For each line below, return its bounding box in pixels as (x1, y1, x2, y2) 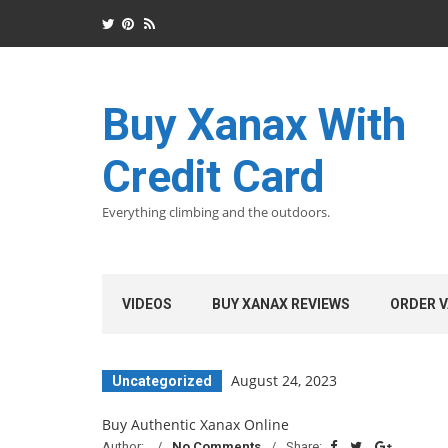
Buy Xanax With (102, 99, 406, 151)
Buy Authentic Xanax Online (102, 415, 289, 434)
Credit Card (102, 151, 324, 203)
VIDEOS (122, 296, 172, 312)
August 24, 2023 (231, 371, 337, 390)
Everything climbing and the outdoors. (102, 203, 330, 221)
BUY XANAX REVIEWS (212, 296, 350, 312)
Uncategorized (112, 373, 212, 389)
